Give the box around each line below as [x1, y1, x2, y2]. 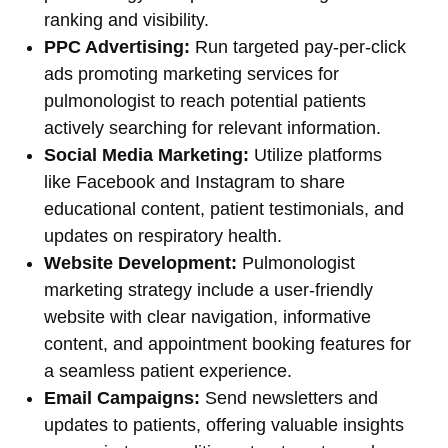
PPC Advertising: [44, 37, 190, 57]
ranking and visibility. [44, 10, 209, 30]
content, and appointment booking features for [44, 334, 411, 354]
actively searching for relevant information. [44, 118, 381, 138]
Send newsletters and [200, 388, 378, 408]
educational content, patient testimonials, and [44, 199, 404, 219]
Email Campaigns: [44, 388, 200, 408]
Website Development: [44, 253, 237, 273]
